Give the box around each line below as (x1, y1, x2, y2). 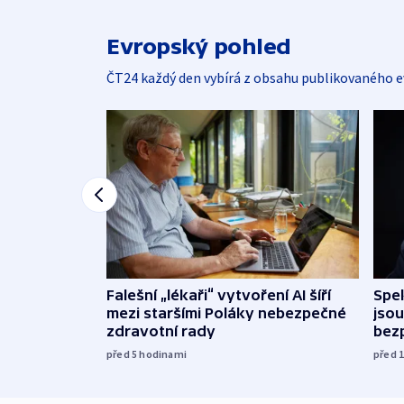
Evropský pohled (106, 34, 291, 60)
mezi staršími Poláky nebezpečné (106, 304, 346, 321)
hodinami (139, 346, 188, 361)
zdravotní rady (106, 322, 216, 339)
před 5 (106, 346, 140, 361)
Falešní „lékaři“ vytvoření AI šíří (106, 286, 331, 303)
